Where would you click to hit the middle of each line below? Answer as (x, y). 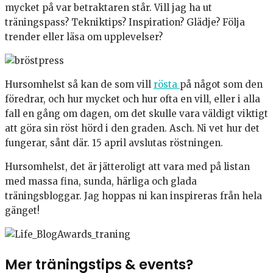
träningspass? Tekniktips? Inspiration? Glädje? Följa (125, 23)
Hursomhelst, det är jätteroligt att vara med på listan (127, 167)
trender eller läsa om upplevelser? (84, 37)
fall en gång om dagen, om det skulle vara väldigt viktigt (136, 114)
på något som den (221, 85)
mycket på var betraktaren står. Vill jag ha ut (108, 8)
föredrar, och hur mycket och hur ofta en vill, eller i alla (133, 99)
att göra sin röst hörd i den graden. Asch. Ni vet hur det (132, 129)
